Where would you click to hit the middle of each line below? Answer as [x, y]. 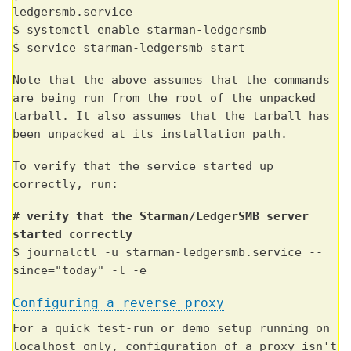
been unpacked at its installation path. [150, 134]
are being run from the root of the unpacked [164, 98]
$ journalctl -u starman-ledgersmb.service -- [168, 253]
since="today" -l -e [80, 271]
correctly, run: [65, 185]
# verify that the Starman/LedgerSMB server [161, 217]
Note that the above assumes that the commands [171, 80]
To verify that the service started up [143, 166]
